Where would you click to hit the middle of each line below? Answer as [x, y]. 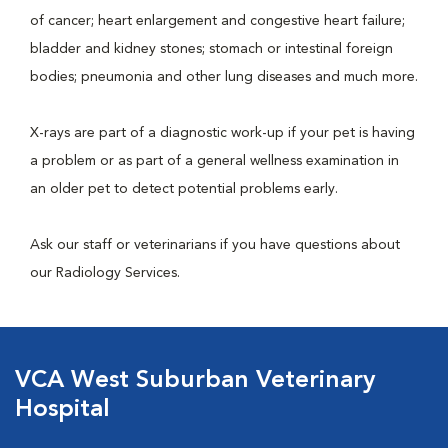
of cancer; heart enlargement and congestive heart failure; [217, 21]
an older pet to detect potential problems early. [184, 189]
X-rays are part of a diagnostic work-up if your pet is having [222, 133]
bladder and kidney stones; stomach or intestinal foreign [211, 49]
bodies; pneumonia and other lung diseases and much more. [224, 77]
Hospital [62, 410]
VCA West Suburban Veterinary [195, 381]
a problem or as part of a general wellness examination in [214, 161]
